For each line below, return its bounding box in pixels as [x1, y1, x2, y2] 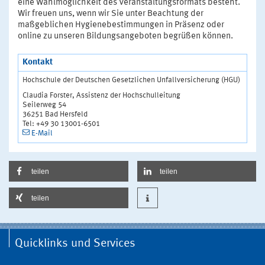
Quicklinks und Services [15, 238, 135, 250]
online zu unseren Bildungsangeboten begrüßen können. [18, 32, 233, 41]
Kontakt [22, 58, 53, 67]
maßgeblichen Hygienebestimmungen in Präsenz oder [18, 21, 224, 30]
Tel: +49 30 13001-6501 [22, 120, 100, 128]
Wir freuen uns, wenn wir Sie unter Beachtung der [18, 9, 203, 19]
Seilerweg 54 [22, 101, 66, 109]
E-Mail [31, 130, 53, 138]
